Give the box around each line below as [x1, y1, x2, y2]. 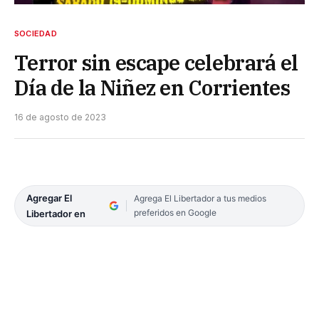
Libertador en [26, 207, 85, 219]
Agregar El [26, 192, 72, 204]
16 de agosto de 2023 [14, 111, 106, 122]
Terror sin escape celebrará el [14, 48, 298, 76]
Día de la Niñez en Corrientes [14, 73, 290, 101]
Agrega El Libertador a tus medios [133, 192, 266, 204]
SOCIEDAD [14, 28, 57, 38]
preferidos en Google [133, 206, 216, 218]
